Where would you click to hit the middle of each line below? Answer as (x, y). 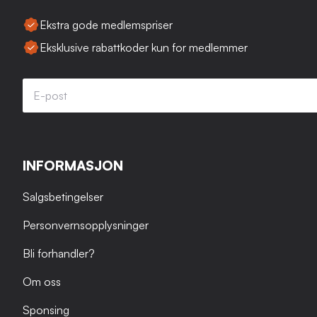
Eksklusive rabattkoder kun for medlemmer (144, 47)
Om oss (42, 281)
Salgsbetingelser (63, 196)
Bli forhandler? (59, 253)
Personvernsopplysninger (86, 225)
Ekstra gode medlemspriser (106, 24)
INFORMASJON (73, 165)
